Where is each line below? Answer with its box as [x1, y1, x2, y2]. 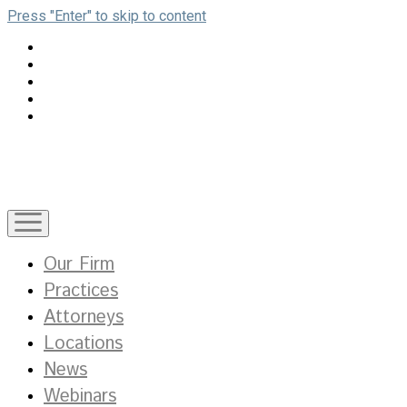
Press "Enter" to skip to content [7, 7, 206, 25]
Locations [44, 331, 123, 357]
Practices [44, 278, 118, 304]
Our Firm [44, 252, 114, 278]
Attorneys [44, 304, 124, 331]
